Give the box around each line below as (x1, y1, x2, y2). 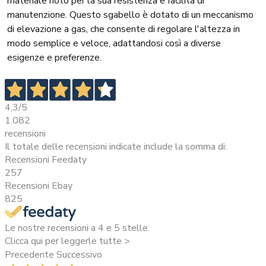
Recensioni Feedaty (5, 153, 87, 166)
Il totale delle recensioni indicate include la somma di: (5, 140, 227, 153)
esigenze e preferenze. (7, 51, 102, 65)
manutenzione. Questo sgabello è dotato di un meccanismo (7, 8, 254, 22)
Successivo (56, 248, 102, 262)
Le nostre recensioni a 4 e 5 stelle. (5, 221, 150, 235)
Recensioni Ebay (5, 179, 72, 192)
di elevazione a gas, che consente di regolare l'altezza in (7, 23, 240, 36)
